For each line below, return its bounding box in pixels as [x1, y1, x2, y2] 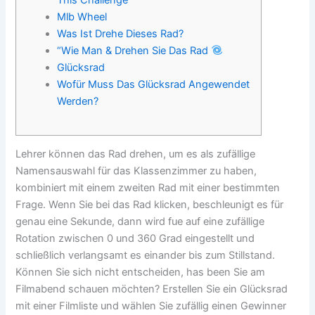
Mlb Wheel [57, 10, 108, 23]
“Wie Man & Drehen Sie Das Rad [57, 44, 212, 57]
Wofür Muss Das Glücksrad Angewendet [57, 77, 250, 91]
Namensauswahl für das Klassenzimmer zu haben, [15, 165, 257, 178]
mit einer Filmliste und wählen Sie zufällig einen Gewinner [15, 300, 287, 313]
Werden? [57, 94, 99, 108]
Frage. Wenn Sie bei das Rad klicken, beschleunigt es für [15, 198, 284, 212]
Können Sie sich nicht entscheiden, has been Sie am [15, 266, 266, 279]
